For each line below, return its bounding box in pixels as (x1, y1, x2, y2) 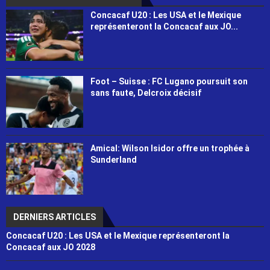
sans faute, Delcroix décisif (90, 88, 202, 98)
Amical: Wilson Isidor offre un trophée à (90, 143, 250, 153)
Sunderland (90, 154, 137, 165)
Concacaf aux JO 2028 (6, 242, 95, 252)
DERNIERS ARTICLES (13, 212, 96, 222)
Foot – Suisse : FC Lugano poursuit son (90, 77, 248, 87)
